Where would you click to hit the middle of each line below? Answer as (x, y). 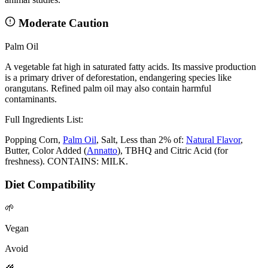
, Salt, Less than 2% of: (141, 140)
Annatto (102, 151)
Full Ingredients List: (44, 120)
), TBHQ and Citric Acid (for (173, 151)
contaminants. (31, 99)
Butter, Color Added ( (46, 151)
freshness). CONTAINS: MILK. (66, 162)
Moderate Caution (62, 23)
